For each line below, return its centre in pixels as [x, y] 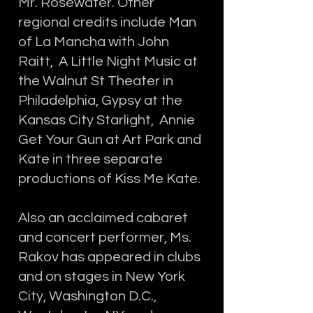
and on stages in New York [102, 277]
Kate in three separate [90, 159]
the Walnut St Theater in [96, 81]
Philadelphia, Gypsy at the [100, 101]
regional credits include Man [107, 22]
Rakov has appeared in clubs [109, 257]
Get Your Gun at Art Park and [110, 140]
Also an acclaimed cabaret [103, 218]
